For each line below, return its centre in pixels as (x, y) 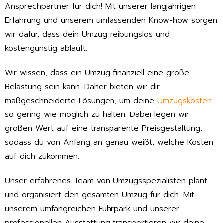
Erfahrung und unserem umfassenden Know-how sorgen (111, 21)
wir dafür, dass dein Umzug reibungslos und (87, 35)
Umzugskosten (184, 101)
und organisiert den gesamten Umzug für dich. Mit (100, 194)
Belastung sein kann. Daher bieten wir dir (82, 87)
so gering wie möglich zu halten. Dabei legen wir (97, 115)
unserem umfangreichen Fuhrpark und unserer (92, 208)
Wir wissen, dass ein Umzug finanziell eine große (97, 73)
